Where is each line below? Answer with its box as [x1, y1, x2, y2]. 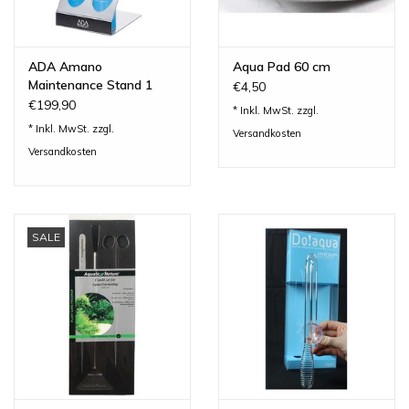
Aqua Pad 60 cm [233, 58, 330, 75]
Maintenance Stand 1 [28, 76, 152, 93]
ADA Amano [28, 58, 102, 75]
